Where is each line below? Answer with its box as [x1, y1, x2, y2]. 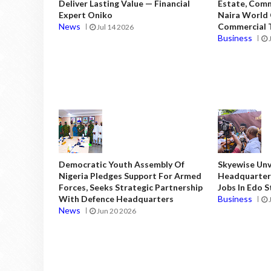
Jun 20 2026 [96, 206, 136, 215]
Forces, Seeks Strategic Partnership [59, 181, 203, 192]
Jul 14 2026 [96, 22, 134, 31]
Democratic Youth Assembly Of [59, 158, 184, 169]
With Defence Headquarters [59, 193, 174, 204]
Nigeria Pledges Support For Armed [59, 170, 201, 181]
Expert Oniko [59, 9, 113, 20]
